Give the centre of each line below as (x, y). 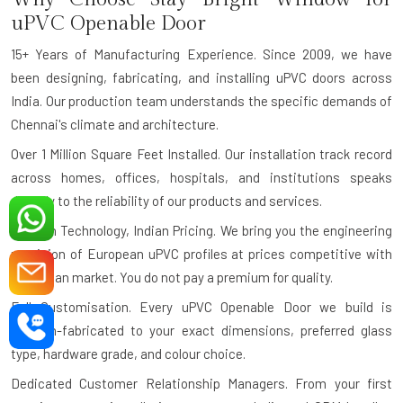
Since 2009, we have (324, 54)
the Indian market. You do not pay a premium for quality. (172, 277)
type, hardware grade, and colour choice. (128, 353)
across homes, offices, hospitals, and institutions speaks (201, 177)
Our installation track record (307, 153)
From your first (340, 383)
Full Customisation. (71, 306)
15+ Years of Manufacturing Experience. (134, 54)
